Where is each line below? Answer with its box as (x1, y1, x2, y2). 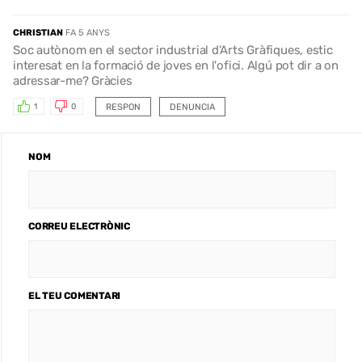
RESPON (105, 101, 141, 112)
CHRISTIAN (13, 27, 63, 38)
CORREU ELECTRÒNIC (28, 220, 130, 232)
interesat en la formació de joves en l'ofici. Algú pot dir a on (13, 57, 339, 73)
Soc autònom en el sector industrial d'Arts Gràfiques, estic (13, 42, 333, 57)
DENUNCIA (169, 101, 215, 112)
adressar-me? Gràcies (13, 73, 133, 88)
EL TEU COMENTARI (28, 289, 121, 301)
